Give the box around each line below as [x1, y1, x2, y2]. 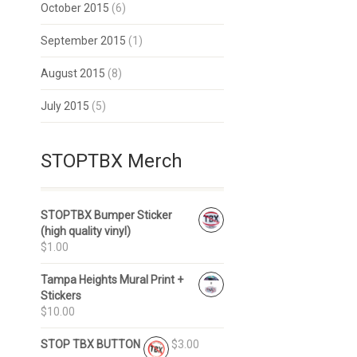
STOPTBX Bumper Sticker [41, 209, 172, 222]
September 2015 [41, 34, 126, 47]
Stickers [41, 289, 81, 302]
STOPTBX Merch [41, 150, 182, 172]
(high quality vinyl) [41, 225, 131, 237]
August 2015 [41, 67, 105, 80]
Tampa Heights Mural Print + [41, 273, 183, 286]
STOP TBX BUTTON [41, 338, 140, 351]
